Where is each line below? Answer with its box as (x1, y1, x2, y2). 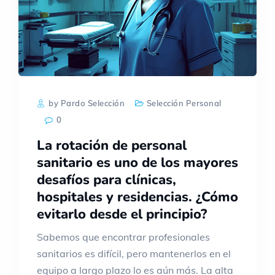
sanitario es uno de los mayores (37, 153, 238, 172)
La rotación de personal (37, 136, 187, 155)
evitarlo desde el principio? (37, 204, 207, 223)
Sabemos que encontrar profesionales (37, 230, 210, 243)
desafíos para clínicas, (37, 170, 176, 189)
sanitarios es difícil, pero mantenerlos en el (37, 247, 231, 260)
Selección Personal (146, 98, 222, 108)
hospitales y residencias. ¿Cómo (37, 187, 238, 206)
